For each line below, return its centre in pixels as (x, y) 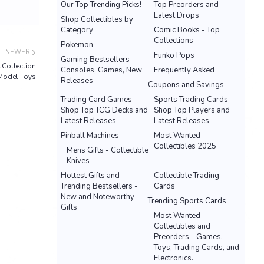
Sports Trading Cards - (194, 100)
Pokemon (77, 45)
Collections (174, 41)
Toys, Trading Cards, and (197, 247)
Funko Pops (174, 55)
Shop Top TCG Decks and (104, 110)
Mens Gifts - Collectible (108, 150)
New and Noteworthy (98, 197)
